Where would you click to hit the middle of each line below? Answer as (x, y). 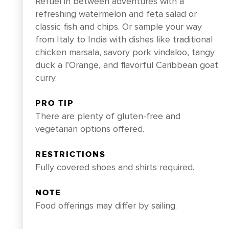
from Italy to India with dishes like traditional (124, 39)
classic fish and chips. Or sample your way (118, 27)
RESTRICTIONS (70, 154)
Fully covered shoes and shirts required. (114, 167)
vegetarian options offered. (89, 129)
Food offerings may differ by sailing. (106, 205)
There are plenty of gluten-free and (108, 116)
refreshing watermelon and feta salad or (116, 14)
